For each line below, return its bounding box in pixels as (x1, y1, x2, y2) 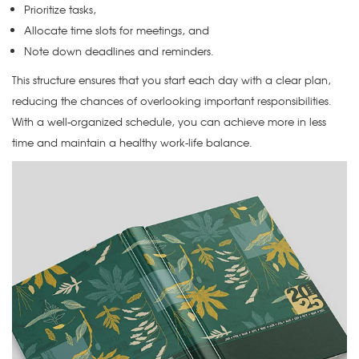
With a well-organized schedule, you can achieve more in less (12, 114, 326, 130)
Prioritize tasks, (24, 2, 96, 18)
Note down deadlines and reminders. (24, 43, 214, 59)
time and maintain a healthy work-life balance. (12, 135, 252, 151)
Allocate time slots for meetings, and (24, 22, 209, 38)
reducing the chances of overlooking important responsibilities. (12, 93, 332, 109)
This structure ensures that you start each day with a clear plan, (12, 72, 331, 88)
